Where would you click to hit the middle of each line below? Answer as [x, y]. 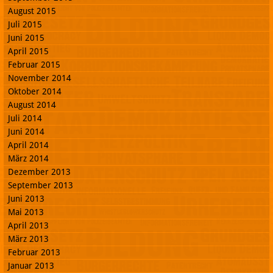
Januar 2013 [31, 265]
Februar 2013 [34, 252]
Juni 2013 [26, 198]
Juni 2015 [26, 37]
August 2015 [32, 11]
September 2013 [41, 185]
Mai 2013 [26, 212]
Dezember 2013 [39, 172]
